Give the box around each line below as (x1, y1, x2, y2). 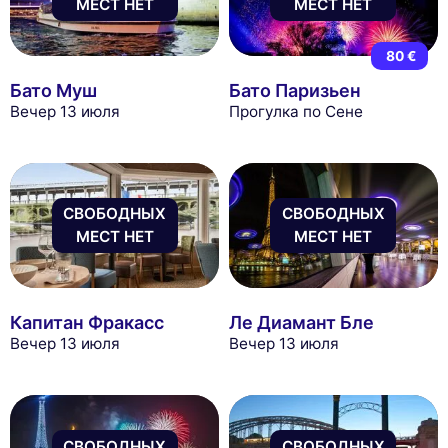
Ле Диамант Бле (228, 311, 374, 333)
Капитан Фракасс (10, 311, 164, 333)
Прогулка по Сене (228, 101, 363, 121)
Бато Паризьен (228, 79, 361, 101)
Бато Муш (10, 79, 97, 101)
